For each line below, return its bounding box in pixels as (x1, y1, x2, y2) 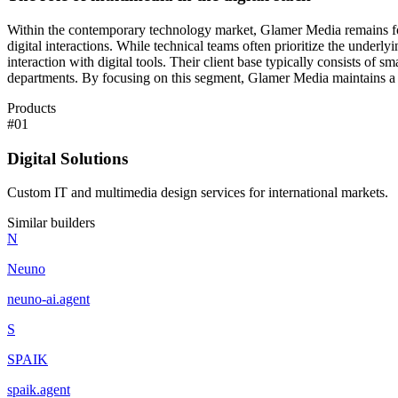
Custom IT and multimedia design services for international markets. (7, 185, 388, 201)
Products (7, 100, 56, 115)
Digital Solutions (7, 148, 128, 168)
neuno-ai (7, 291, 56, 307)
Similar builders (7, 215, 95, 231)
